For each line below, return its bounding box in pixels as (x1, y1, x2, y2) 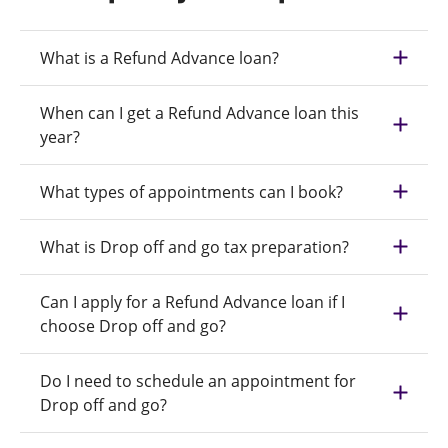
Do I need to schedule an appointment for (40, 369, 356, 392)
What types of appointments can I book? (40, 180, 343, 203)
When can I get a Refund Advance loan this (40, 101, 359, 124)
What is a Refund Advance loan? (40, 46, 279, 69)
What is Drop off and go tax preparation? (40, 235, 349, 258)
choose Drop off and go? (40, 314, 226, 337)
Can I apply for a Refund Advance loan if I (40, 290, 345, 313)
